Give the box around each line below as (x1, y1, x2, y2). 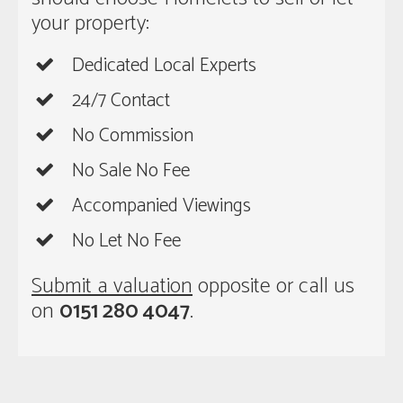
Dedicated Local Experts (72, 49, 256, 83)
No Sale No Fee (72, 155, 190, 188)
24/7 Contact (72, 85, 170, 118)
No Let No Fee (72, 225, 181, 258)
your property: (31, 6, 149, 42)
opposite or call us (193, 269, 354, 305)
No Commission (72, 120, 193, 153)
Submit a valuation (31, 269, 193, 305)
